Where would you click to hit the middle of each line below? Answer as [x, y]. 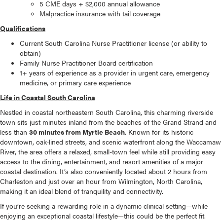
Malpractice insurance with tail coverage [100, 14]
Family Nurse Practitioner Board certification [86, 63]
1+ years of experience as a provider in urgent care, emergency [115, 73]
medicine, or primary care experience [75, 83]
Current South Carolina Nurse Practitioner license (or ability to [113, 43]
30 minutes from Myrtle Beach [77, 132]
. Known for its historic [159, 132]
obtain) [30, 53]
